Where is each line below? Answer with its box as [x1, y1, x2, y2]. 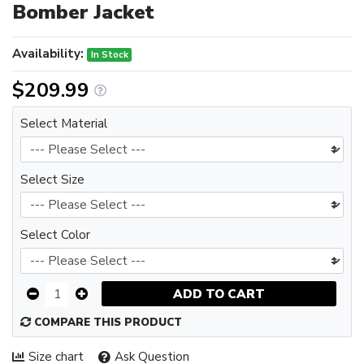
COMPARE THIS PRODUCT [31, 315, 183, 331]
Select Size [20, 171, 84, 188]
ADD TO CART [172, 285, 265, 302]
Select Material [20, 115, 107, 132]
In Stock [90, 48, 128, 62]
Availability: [12, 45, 84, 63]
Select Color [20, 226, 90, 243]
